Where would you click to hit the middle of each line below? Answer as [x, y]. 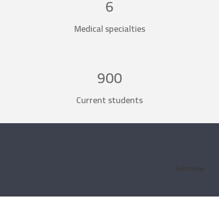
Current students [109, 100]
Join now [190, 168]
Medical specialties [109, 29]
